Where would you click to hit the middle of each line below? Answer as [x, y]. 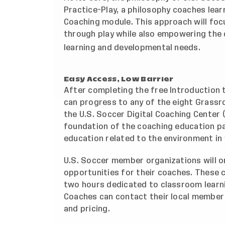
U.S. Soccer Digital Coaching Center [150, 114]
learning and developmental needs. [132, 47]
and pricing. [87, 209]
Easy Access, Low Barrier [119, 79]
